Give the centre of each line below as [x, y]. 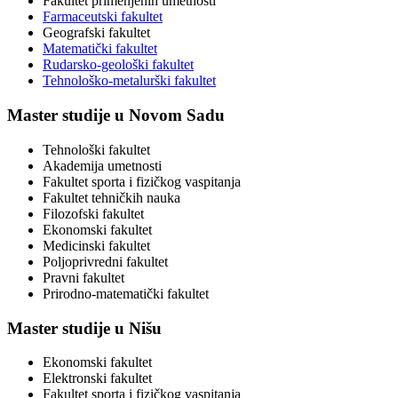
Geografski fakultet [96, 33]
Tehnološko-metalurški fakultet [129, 81]
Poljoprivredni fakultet [105, 261]
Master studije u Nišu [84, 328]
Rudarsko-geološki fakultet [118, 65]
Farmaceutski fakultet [103, 17]
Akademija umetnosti [102, 165]
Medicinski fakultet [96, 245]
